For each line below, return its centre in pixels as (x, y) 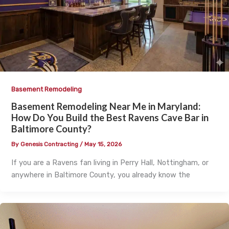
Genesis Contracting (50, 144)
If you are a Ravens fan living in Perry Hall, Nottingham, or (110, 162)
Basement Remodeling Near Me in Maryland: (106, 107)
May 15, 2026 (103, 144)
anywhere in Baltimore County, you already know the (100, 175)
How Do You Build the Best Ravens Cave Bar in (110, 118)
